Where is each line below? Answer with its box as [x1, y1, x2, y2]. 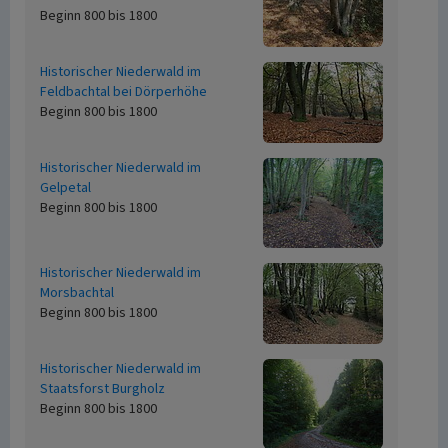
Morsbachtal [40, 283, 114, 303]
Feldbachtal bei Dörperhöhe [40, 82, 207, 102]
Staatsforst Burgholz [40, 379, 165, 399]
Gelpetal [40, 178, 91, 198]
